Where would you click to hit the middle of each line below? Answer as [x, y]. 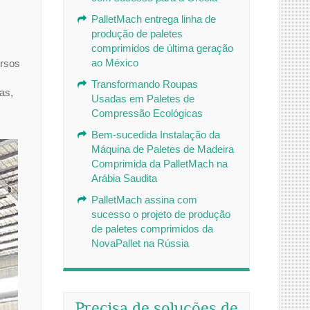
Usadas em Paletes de [143, 99]
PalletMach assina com [144, 200]
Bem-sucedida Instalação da [156, 135]
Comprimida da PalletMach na [159, 164]
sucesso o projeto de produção [161, 214]
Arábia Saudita [124, 178]
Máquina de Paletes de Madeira [163, 149]
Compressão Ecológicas [147, 113]
